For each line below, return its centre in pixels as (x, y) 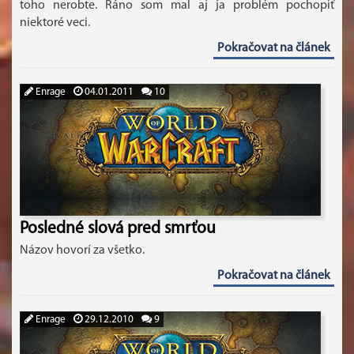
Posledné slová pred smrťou (118, 229)
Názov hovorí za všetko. (82, 250)
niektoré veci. (55, 23)
